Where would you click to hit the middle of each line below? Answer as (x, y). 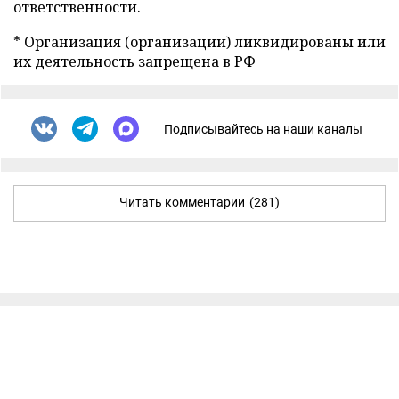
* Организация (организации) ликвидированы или (199, 42)
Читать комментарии (182, 202)
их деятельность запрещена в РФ (134, 61)
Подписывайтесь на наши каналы (263, 129)
